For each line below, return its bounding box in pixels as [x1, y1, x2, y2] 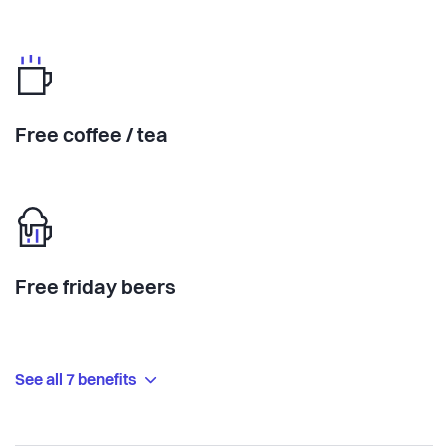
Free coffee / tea [15, 127, 168, 148]
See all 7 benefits [15, 373, 140, 390]
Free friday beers [15, 279, 176, 300]
